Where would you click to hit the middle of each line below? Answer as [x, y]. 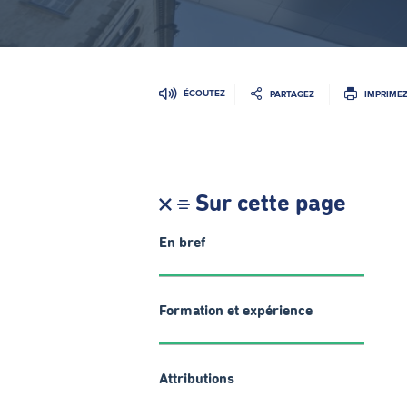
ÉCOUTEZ [204, 93]
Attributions [197, 379]
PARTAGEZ [292, 94]
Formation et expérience [236, 311]
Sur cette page [271, 204]
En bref [182, 243]
